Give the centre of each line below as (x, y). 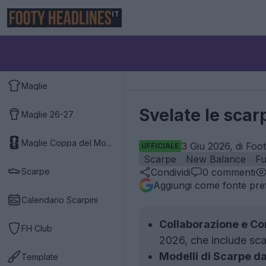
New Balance (216, 159)
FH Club (37, 228)
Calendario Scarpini (60, 199)
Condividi (171, 172)
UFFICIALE (160, 146)
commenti (232, 172)
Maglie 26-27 (47, 114)
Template (40, 256)
